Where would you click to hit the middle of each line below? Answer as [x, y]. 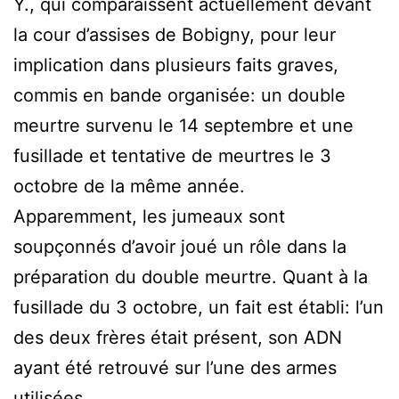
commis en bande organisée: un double [179, 96]
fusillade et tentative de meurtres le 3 [172, 156]
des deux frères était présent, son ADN [178, 338]
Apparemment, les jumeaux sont [149, 217]
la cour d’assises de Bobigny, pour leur [175, 35]
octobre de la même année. [132, 187]
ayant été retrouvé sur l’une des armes [175, 368]
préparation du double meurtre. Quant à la [191, 277]
